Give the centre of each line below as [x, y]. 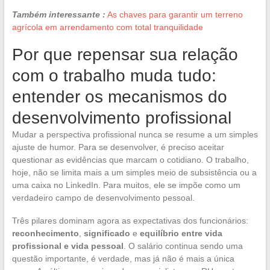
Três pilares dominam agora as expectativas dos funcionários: [130, 220]
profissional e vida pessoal [67, 246]
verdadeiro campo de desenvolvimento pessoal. [103, 197]
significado [107, 233]
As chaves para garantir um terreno [175, 14]
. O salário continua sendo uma [183, 246]
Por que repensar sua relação [125, 54]
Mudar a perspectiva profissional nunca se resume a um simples [135, 134]
